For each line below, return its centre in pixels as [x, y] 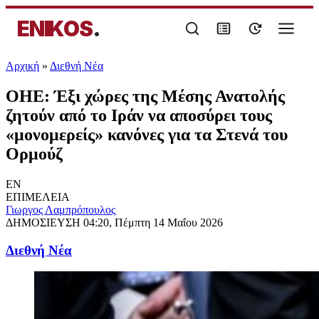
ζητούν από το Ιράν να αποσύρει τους [139, 115]
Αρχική [22, 66]
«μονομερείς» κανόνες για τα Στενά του [147, 134]
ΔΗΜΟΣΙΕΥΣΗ [45, 222]
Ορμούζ [34, 153]
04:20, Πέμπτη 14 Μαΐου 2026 [153, 222]
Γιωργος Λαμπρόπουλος [61, 209]
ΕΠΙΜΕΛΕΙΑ [38, 197]
